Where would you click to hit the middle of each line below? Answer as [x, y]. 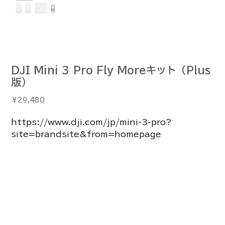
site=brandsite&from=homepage [86, 134]
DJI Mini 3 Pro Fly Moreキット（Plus [111, 70]
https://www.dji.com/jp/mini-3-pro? [92, 122]
